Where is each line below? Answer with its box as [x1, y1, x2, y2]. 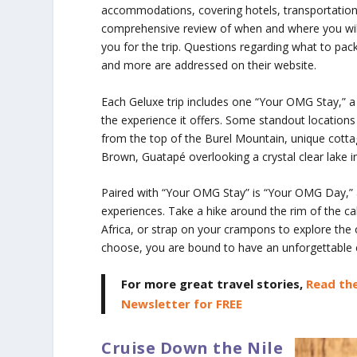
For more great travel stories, [121, 276, 307, 292]
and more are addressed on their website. [101, 57, 317, 73]
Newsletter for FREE [121, 296, 243, 312]
